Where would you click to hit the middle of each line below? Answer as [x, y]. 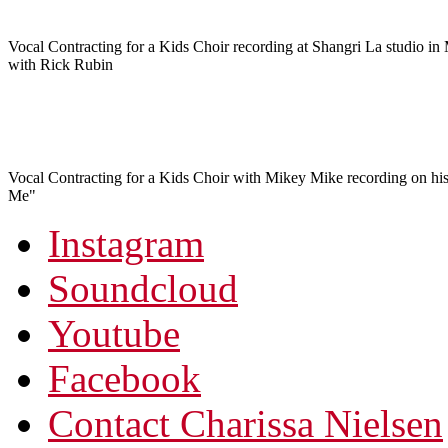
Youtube [114, 333]
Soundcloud [143, 288]
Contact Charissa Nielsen [245, 423]
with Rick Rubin [60, 64]
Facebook [124, 378]
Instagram [126, 243]
